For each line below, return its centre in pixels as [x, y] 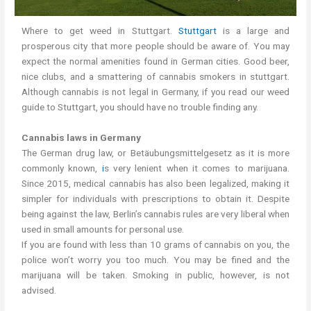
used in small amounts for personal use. [103, 229]
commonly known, [62, 168]
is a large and [253, 31]
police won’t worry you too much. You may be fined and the [155, 260]
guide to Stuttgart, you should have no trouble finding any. [140, 107]
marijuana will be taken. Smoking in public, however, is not [155, 275]
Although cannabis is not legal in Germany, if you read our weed [155, 92]
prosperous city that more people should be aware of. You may [155, 46]
